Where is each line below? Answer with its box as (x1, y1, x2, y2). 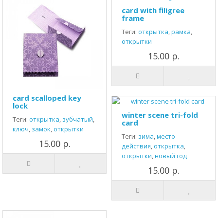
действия (122, 142, 151, 150)
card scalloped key (13, 93, 81, 103)
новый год (155, 151, 187, 160)
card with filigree (122, 5, 184, 15)
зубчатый (62, 115, 93, 124)
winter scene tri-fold (122, 110, 198, 120)
